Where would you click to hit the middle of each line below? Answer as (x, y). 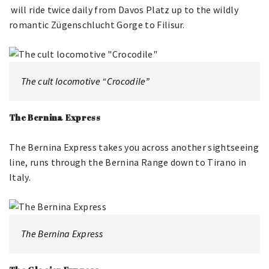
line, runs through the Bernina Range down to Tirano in (128, 162)
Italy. (20, 177)
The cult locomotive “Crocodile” (85, 81)
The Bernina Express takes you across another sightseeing (134, 147)
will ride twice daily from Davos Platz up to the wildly (124, 10)
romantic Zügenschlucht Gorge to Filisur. (97, 25)
